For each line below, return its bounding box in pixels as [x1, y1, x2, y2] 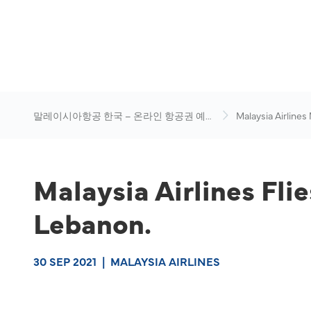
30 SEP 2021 [33, 253, 96, 269]
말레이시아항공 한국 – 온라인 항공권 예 [33, 108, 205, 122]
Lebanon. [33, 203, 151, 242]
